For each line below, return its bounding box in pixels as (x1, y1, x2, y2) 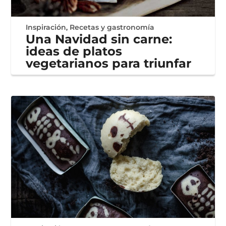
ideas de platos (26, 43, 123, 59)
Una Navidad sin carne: (26, 31, 173, 46)
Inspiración (26, 22, 67, 32)
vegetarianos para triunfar (26, 55, 192, 71)
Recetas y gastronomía (70, 22, 155, 32)
